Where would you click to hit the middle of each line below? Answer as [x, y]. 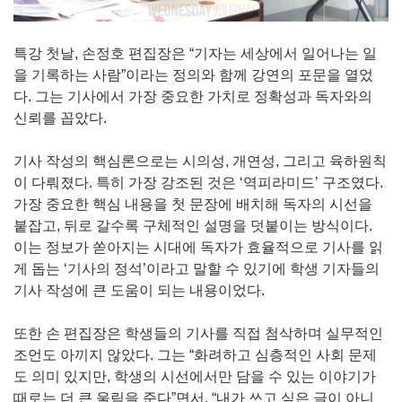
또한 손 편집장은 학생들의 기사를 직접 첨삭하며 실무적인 [198, 333]
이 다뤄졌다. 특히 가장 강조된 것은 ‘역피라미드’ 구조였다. [198, 182]
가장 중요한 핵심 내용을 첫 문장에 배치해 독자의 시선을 [193, 204]
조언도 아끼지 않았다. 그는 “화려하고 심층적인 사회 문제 [195, 354]
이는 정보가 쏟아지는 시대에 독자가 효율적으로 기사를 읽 [198, 247]
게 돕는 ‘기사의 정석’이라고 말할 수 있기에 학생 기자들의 [197, 268]
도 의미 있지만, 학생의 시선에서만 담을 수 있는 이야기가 [195, 376]
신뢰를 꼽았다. [60, 118]
